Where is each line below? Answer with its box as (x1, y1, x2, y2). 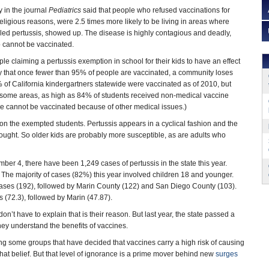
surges (216, 250, 238, 258)
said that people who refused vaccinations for (81, 6, 230, 14)
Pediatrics (49, 6, 81, 14)
